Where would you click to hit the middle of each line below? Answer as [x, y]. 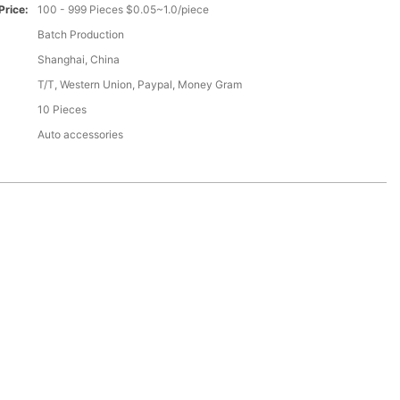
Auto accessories [81, 135]
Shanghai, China [79, 60]
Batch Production [81, 35]
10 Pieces [62, 110]
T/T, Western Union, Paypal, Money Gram [140, 85]
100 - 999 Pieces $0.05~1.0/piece [124, 10]
